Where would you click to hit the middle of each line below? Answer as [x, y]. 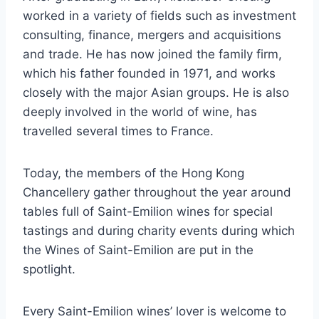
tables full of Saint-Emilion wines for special [148, 212]
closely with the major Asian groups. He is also [156, 93]
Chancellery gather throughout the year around [157, 193]
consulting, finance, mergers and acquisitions [152, 35]
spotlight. [49, 270]
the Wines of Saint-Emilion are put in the [138, 250]
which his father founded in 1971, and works [149, 74]
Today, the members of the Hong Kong [134, 173]
